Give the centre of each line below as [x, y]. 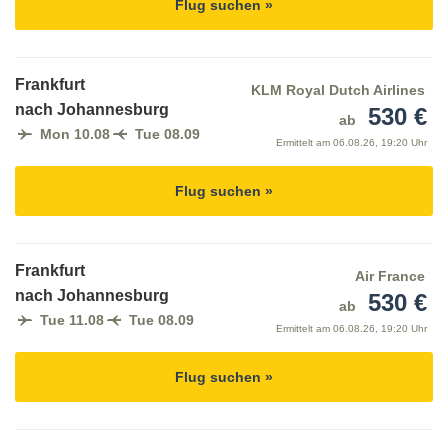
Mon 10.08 [75, 134]
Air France [389, 276]
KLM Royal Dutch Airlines [337, 90]
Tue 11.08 [72, 320]
